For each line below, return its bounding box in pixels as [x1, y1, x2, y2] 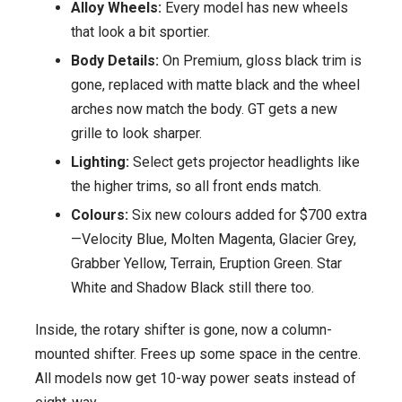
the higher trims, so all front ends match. [71, 178, 321, 196]
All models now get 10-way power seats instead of [35, 370, 356, 388]
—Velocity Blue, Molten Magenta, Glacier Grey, [71, 231, 356, 249]
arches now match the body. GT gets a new [71, 100, 337, 118]
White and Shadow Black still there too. [71, 279, 314, 297]
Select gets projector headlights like [129, 153, 360, 171]
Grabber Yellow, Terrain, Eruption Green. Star [71, 255, 342, 273]
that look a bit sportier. [71, 23, 210, 41]
